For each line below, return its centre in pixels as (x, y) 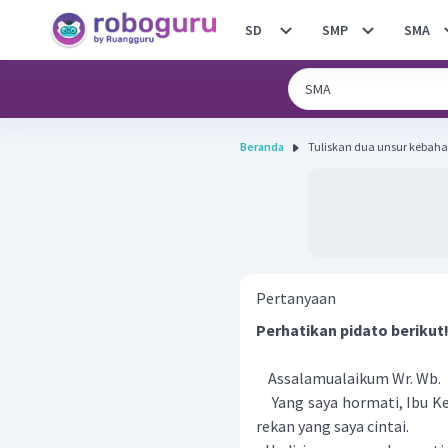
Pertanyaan (296, 298)
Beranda (262, 146)
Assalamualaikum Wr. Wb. (348, 378)
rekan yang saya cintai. (332, 426)
